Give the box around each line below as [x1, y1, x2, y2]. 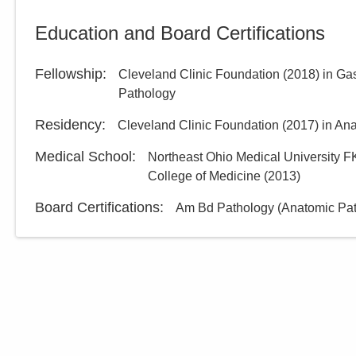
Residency [35, 117, 102, 133]
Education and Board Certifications [35, 22, 325, 44]
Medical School [35, 149, 132, 164]
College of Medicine [148, 169, 261, 183]
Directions [143, 9, 200, 22]
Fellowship [35, 66, 103, 82]
